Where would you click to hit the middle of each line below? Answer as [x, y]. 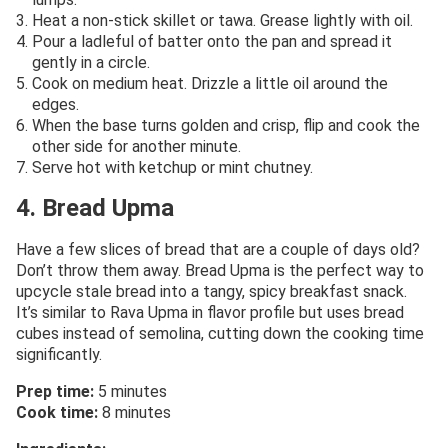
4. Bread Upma [95, 207]
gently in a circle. [91, 62]
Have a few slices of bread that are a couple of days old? [218, 249]
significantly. [59, 354]
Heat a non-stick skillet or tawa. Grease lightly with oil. [222, 20]
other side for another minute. [136, 146]
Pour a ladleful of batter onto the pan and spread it [212, 41]
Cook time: [57, 412]
